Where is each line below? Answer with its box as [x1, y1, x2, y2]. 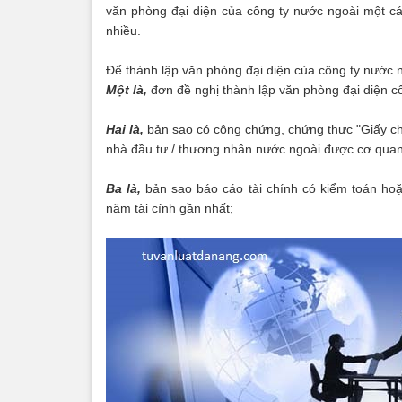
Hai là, [106, 122, 144, 136]
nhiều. [106, 23, 141, 38]
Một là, [106, 83, 151, 97]
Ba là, [106, 181, 142, 196]
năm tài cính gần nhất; [106, 201, 233, 215]
